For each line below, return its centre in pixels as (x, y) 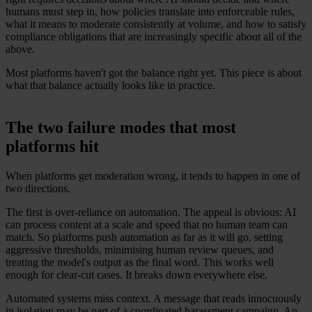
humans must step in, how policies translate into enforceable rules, (150, 11)
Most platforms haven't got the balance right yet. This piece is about (154, 72)
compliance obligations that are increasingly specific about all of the (154, 36)
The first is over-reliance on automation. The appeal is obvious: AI (151, 212)
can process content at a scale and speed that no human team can (147, 224)
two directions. (38, 188)
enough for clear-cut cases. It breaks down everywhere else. (136, 274)
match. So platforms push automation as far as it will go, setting (144, 237)
